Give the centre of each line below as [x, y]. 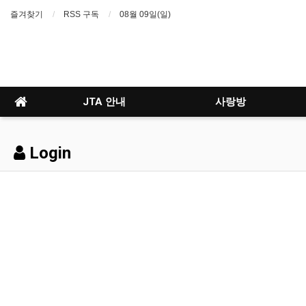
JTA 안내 [104, 102]
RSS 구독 [81, 14]
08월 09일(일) [145, 14]
